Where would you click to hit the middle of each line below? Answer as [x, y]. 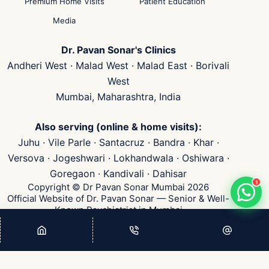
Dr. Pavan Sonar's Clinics [118, 50]
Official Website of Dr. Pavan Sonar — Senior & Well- [119, 198]
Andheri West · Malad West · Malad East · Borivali [119, 65]
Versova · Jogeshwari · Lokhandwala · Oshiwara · [118, 158]
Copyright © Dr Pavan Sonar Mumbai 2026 [119, 187]
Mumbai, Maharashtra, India [119, 97]
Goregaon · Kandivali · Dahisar [119, 174]
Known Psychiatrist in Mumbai [118, 210]
